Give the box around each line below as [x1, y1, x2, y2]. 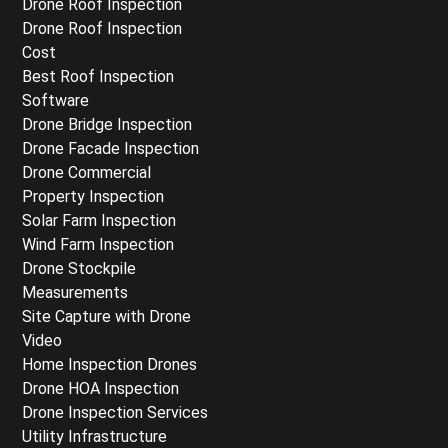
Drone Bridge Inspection [22, 114, 192, 134]
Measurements [22, 282, 128, 302]
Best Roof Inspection [22, 66, 174, 86]
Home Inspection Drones [22, 354, 197, 374]
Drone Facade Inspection [22, 138, 199, 158]
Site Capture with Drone [22, 306, 191, 326]
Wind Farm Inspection [22, 234, 174, 254]
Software [22, 90, 89, 110]
